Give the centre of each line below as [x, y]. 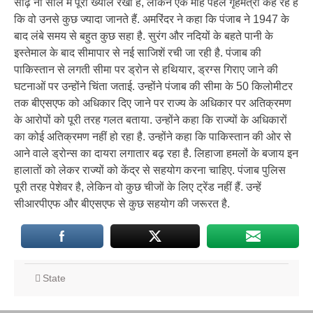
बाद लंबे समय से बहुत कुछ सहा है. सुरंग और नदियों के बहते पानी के [144, 36]
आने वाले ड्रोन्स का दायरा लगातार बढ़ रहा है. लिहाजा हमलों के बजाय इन [156, 153]
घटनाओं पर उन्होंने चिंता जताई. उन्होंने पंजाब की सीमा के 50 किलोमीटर [153, 86]
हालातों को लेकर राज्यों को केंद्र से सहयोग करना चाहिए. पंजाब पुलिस [150, 170]
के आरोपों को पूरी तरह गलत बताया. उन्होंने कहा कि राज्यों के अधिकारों [151, 120]
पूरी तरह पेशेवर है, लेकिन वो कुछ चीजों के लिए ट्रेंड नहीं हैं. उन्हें [138, 187]
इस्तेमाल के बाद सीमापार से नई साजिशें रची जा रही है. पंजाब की [138, 53]
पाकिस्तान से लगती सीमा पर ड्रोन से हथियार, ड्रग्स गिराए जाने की [146, 70]
